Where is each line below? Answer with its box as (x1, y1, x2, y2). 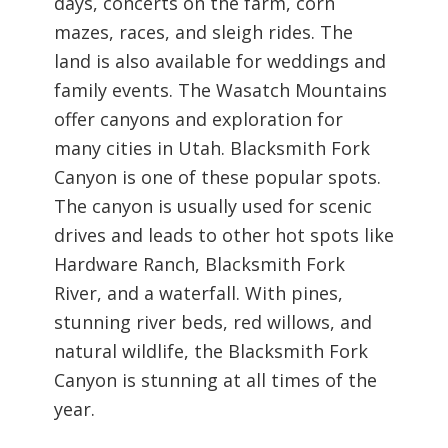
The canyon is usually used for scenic (53, 194, 372, 219)
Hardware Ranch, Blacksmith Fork (53, 252, 345, 277)
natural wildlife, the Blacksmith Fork (53, 339, 368, 364)
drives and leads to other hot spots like (53, 223, 394, 248)
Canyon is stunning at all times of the (53, 368, 377, 393)
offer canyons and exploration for (53, 107, 343, 132)
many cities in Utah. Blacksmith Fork (53, 136, 370, 161)
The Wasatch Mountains (177, 78, 387, 103)
